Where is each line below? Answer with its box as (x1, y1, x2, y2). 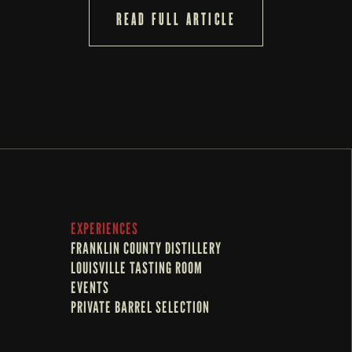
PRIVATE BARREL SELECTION (71, 298, 210, 317)
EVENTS (71, 278, 109, 297)
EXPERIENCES (71, 219, 138, 238)
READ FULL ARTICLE (115, 10, 236, 29)
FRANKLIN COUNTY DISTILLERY (71, 239, 222, 258)
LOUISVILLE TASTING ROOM (71, 258, 203, 277)
